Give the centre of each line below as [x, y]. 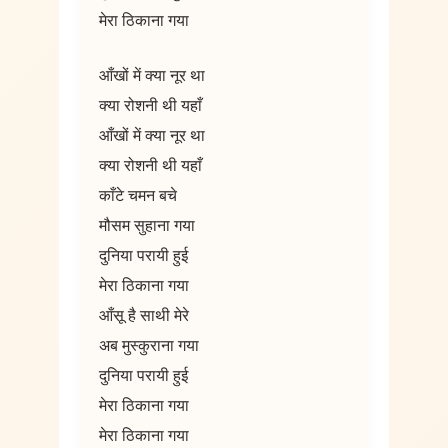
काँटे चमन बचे [137, 196]
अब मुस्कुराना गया [148, 346]
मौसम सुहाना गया [146, 226]
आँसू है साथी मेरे [143, 316]
